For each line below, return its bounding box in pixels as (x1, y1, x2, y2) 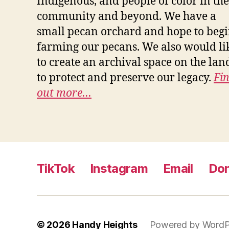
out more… (37, 86, 91, 101)
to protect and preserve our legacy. (37, 71, 214, 85)
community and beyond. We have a (37, 10, 216, 24)
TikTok (37, 161, 75, 176)
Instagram (90, 161, 148, 176)
